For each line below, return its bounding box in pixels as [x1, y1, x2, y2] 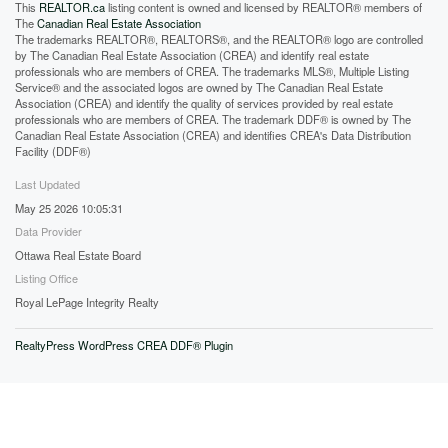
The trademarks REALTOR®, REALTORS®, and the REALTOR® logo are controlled [15, 30, 423, 47]
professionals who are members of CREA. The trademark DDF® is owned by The [15, 110, 411, 127]
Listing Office [15, 269, 78, 286]
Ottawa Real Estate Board [15, 246, 141, 263]
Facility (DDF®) [15, 142, 91, 159]
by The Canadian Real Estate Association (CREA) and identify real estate [15, 46, 369, 63]
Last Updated [15, 175, 80, 192]
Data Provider [15, 222, 82, 239]
